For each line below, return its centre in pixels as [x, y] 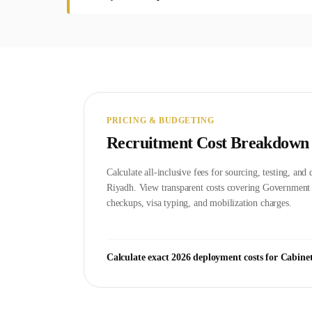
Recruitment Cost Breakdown [208, 142]
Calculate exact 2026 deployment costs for [194, 257]
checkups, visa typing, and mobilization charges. [199, 203]
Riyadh [120, 187]
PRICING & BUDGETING [161, 120]
